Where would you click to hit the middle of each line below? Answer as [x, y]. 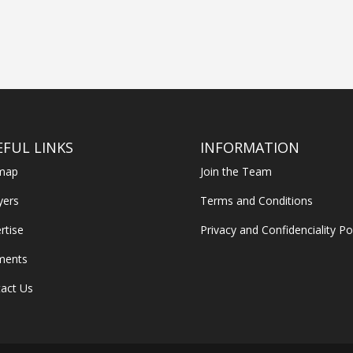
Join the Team [236, 171]
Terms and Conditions [256, 200]
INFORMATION [249, 147]
